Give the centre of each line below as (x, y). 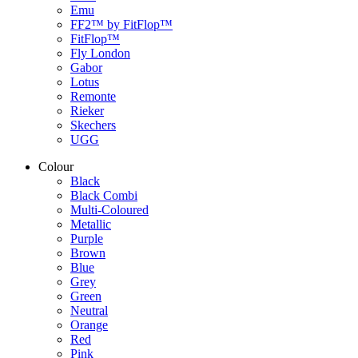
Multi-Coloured (109, 210)
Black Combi (104, 196)
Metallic (91, 225)
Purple (87, 239)
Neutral (89, 311)
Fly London (100, 54)
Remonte (93, 97)
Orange (89, 325)
